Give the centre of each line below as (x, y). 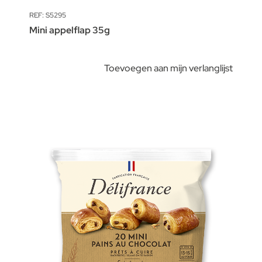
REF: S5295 (48, 15)
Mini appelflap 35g (70, 30)
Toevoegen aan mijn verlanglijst (168, 68)
